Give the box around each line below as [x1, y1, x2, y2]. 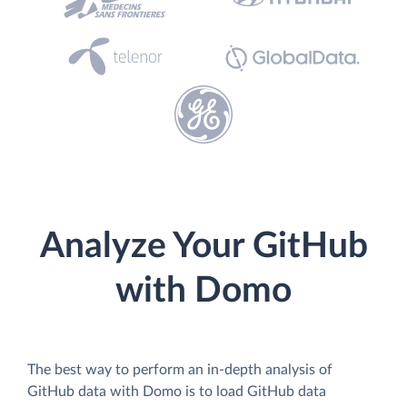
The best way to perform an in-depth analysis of [27, 362, 333, 377]
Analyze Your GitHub [39, 229, 368, 264]
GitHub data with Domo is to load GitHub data [27, 383, 326, 399]
